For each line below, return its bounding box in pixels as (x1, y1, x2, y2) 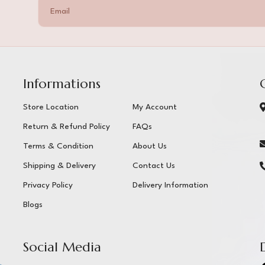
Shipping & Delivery (22, 161, 96, 170)
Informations (22, 76, 101, 92)
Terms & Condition (22, 142, 93, 150)
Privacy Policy (22, 181, 73, 189)
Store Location (22, 103, 79, 111)
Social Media (22, 239, 101, 255)
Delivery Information (132, 181, 208, 189)
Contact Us (132, 161, 175, 170)
